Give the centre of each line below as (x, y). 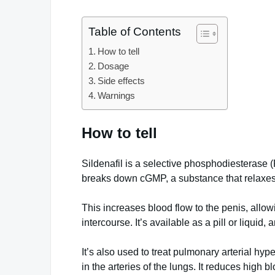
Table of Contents (135, 32)
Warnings (117, 95)
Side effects (122, 81)
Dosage (114, 66)
